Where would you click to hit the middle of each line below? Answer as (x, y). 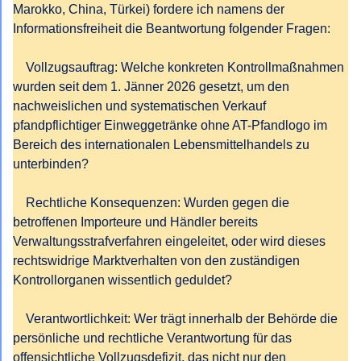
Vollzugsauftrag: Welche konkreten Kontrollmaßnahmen (19, 67)
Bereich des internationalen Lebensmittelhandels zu (161, 145)
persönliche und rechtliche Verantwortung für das (152, 338)
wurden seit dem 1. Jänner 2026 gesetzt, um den (151, 87)
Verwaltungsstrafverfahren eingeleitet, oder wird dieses (169, 241)
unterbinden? (51, 164)
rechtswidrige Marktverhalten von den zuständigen (156, 261)
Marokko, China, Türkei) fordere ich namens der (149, 9)
